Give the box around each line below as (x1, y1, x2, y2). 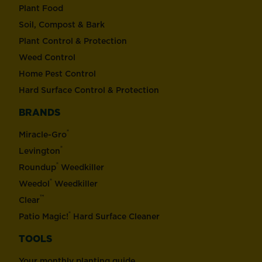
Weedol (19, 177, 50, 189)
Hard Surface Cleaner (71, 210, 160, 222)
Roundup (19, 161, 56, 173)
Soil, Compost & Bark (19, 18, 105, 30)
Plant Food (19, 2, 63, 14)
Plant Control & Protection (19, 35, 127, 47)
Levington (19, 144, 60, 157)
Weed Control (19, 51, 75, 63)
